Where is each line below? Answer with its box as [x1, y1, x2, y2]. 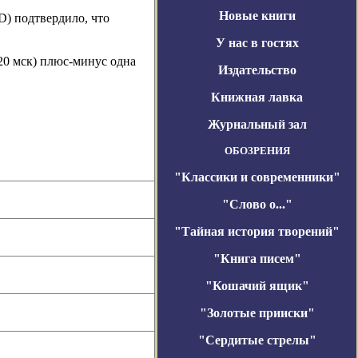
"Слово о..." [221, 197, 292, 211]
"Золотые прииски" [199, 306, 315, 320]
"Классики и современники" [173, 170, 340, 184]
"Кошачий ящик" [205, 279, 309, 292]
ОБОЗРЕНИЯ [224, 145, 290, 157]
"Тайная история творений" [174, 225, 340, 238]
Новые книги [218, 9, 296, 22]
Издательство [217, 63, 296, 77]
